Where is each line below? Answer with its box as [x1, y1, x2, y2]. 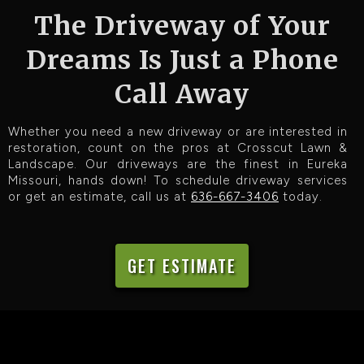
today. [279, 188, 323, 204]
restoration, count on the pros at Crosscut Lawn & [8, 140, 348, 155]
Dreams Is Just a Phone [25, 43, 339, 76]
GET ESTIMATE [128, 253, 236, 278]
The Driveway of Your [33, 9, 331, 42]
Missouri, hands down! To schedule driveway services [8, 172, 348, 188]
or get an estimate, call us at [8, 188, 191, 204]
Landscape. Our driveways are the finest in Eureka [8, 156, 348, 171]
